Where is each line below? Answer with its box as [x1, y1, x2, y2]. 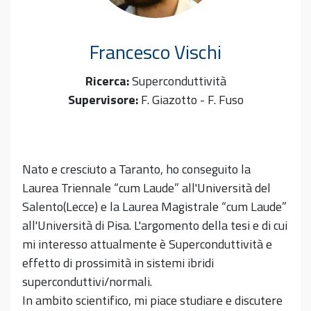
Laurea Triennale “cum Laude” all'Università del [22, 178, 271, 197]
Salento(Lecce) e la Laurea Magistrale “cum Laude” [22, 196, 287, 216]
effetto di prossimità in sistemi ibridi [22, 253, 214, 272]
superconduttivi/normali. [22, 271, 152, 291]
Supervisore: [67, 90, 138, 109]
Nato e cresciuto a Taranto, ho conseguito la [22, 159, 251, 178]
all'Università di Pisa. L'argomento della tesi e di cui [22, 215, 287, 235]
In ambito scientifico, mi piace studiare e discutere [22, 290, 283, 310]
